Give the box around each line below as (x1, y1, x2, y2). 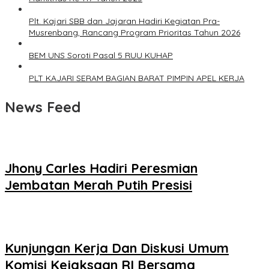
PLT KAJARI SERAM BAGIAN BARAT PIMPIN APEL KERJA (29, 73, 244, 84)
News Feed (5, 98, 80, 116)
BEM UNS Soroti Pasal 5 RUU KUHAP (29, 50, 173, 61)
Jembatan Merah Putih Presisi (5, 176, 192, 193)
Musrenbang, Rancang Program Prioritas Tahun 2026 (29, 27, 240, 38)
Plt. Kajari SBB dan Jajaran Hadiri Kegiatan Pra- (29, 16, 220, 27)
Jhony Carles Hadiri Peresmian (5, 159, 198, 177)
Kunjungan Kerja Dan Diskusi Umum (5, 240, 229, 257)
